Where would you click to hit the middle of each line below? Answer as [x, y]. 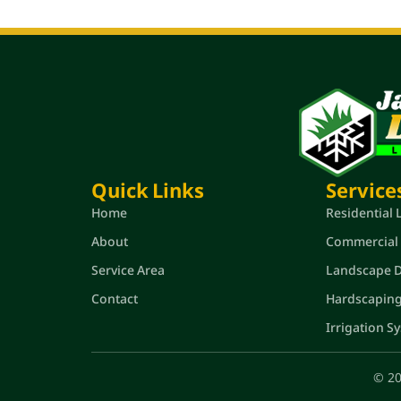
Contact [115, 298]
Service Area [128, 269]
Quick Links [148, 189]
